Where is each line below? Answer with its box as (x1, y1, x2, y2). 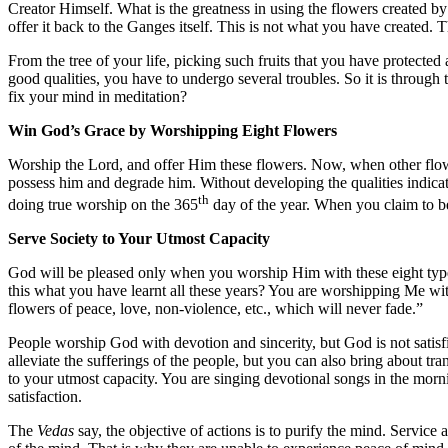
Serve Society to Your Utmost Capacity (8, 230, 270, 248)
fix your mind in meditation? (8, 87, 187, 105)
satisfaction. (8, 388, 82, 406)
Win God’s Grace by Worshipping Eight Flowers (8, 121, 337, 139)
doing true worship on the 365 (8, 196, 198, 214)
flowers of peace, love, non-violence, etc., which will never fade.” (8, 300, 423, 318)
